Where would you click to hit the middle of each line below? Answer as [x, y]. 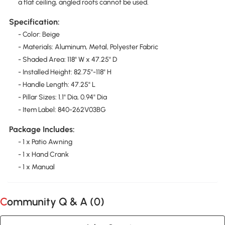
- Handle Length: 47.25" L [57, 85]
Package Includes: [42, 130]
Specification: [34, 22]
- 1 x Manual [36, 167]
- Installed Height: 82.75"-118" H [65, 72]
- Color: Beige [39, 35]
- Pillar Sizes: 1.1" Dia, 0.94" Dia [62, 97]
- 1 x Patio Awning [45, 142]
